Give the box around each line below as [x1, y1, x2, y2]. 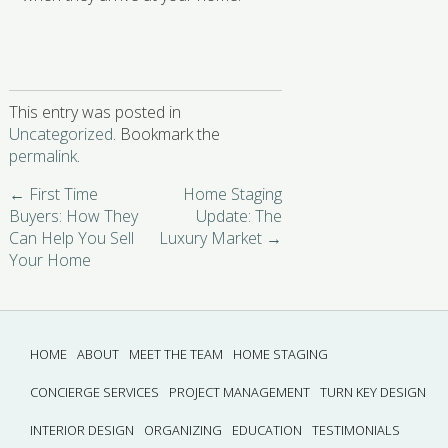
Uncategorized [8, 123, 113, 146]
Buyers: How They [8, 205, 138, 228]
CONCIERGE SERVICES [29, 383, 159, 402]
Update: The [196, 205, 283, 228]
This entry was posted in [8, 101, 181, 124]
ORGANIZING [143, 421, 222, 440]
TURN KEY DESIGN [319, 383, 426, 402]
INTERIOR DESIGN [29, 421, 134, 440]
